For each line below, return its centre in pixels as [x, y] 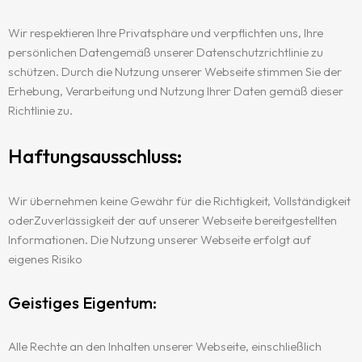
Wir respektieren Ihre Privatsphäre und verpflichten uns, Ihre [166, 33]
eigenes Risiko [45, 259]
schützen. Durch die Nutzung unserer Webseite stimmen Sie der [175, 72]
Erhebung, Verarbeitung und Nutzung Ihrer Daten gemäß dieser [176, 91]
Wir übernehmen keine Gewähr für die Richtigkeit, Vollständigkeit [179, 201]
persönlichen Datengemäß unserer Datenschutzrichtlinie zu [166, 52]
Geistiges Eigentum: [82, 303]
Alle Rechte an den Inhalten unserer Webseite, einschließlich [165, 346]
